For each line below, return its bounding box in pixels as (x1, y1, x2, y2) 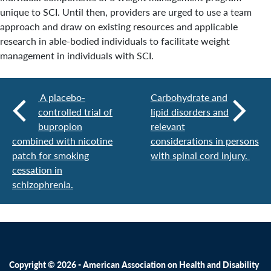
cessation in (12, 163, 62, 177)
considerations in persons (150, 134, 259, 148)
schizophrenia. (12, 177, 73, 191)
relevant (150, 119, 185, 133)
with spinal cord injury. (150, 148, 250, 162)
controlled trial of (38, 105, 113, 119)
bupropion (38, 119, 82, 133)
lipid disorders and (150, 105, 229, 119)
